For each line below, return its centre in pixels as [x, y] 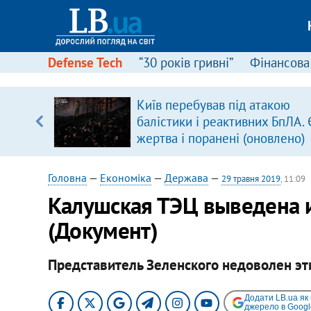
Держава [186, 178]
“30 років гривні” [186, 62]
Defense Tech [85, 62]
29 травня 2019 [251, 179]
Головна [67, 178]
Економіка [125, 178]
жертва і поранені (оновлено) [220, 138]
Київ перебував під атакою [213, 105]
